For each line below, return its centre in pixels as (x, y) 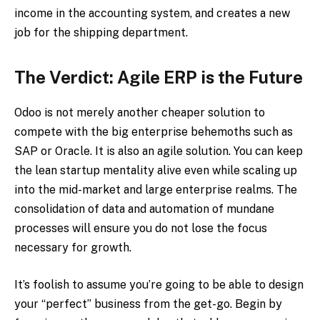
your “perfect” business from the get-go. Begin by (148, 304)
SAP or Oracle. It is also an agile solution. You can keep (159, 151)
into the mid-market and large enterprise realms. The (156, 190)
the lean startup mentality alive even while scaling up (156, 171)
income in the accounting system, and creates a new (152, 14)
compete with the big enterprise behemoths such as (154, 132)
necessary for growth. (73, 248)
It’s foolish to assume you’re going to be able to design (159, 284)
